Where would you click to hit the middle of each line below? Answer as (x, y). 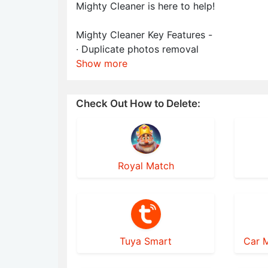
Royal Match (146, 166)
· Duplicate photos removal (137, 49)
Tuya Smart (146, 241)
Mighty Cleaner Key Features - (144, 35)
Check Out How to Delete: (138, 103)
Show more (102, 63)
